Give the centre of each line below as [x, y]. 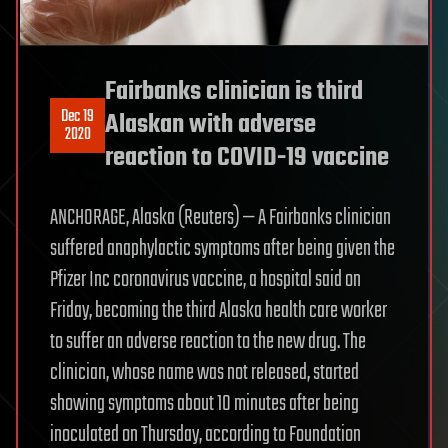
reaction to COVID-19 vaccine [247, 158]
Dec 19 [77, 116]
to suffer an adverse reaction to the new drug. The [208, 342]
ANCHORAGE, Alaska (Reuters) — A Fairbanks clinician [220, 218]
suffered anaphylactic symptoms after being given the [222, 249]
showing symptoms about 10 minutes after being [204, 404]
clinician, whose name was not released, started [204, 373]
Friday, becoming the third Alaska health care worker [218, 311]
